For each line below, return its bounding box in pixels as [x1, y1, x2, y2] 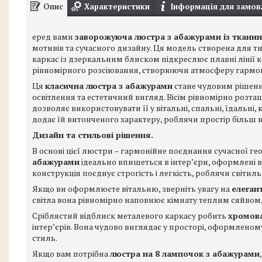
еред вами [32, 31, 75, 42]
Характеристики [84, 1, 150, 12]
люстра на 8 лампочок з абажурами [110, 248, 260, 259]
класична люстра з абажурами [45, 80, 173, 91]
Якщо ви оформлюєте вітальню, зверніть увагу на [32, 183, 232, 194]
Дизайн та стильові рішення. [32, 129, 153, 140]
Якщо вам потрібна [32, 248, 110, 259]
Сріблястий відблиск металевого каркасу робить [32, 210, 228, 221]
